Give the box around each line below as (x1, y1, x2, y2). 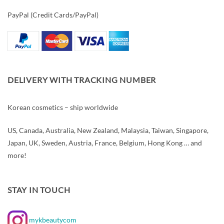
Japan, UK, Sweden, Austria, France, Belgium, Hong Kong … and (7, 138, 202, 147)
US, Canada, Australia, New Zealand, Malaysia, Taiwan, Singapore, (7, 125, 208, 134)
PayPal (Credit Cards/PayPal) (7, 10, 98, 19)
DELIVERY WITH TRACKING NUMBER (7, 74, 156, 84)
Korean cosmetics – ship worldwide (7, 103, 118, 112)
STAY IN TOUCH (7, 184, 70, 194)
